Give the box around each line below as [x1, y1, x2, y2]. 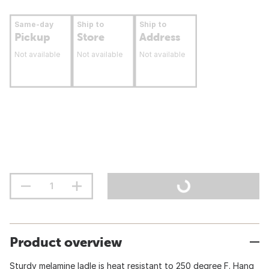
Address [139, 31, 180, 43]
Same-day [14, 20, 53, 29]
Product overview [10, 234, 122, 250]
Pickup [14, 31, 50, 43]
